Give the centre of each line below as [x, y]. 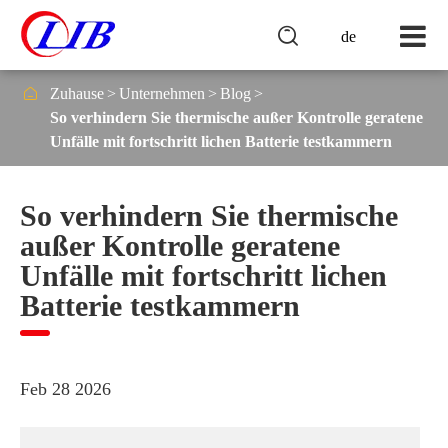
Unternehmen [162, 93]
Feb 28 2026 [65, 389]
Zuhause [77, 93]
